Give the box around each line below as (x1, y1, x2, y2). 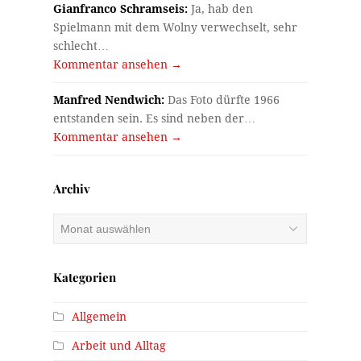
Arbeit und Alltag (72, 338, 167, 352)
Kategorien (53, 268, 117, 285)
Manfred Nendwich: (53, 93, 165, 106)
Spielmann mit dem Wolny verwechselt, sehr (53, 20, 298, 34)
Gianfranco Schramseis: (53, 2, 189, 15)
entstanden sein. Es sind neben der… (53, 111, 256, 125)
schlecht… (53, 39, 110, 52)
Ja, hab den (188, 2, 254, 15)
